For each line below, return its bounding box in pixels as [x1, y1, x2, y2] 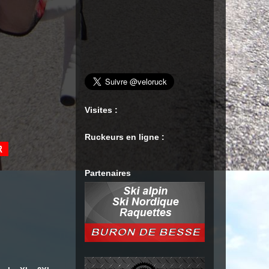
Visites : [85, 105, 118, 115]
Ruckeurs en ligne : [85, 132, 165, 142]
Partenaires [85, 168, 131, 178]
